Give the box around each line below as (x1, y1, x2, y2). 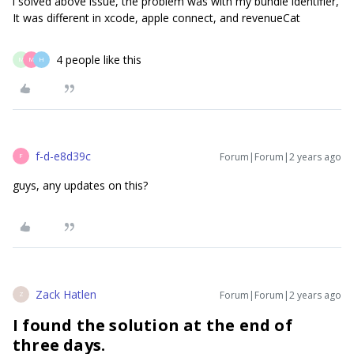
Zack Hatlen (36, 286, 96, 302)
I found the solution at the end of (13, 314, 292, 336)
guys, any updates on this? (13, 177, 148, 193)
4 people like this (56, 51, 141, 67)
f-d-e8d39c (36, 148, 91, 164)
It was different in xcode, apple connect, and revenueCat (13, 9, 300, 25)
